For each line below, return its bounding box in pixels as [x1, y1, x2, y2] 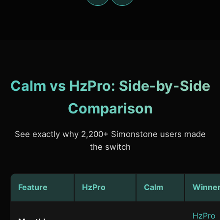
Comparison [67, 100, 153, 117]
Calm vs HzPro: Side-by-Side [10, 77, 210, 95]
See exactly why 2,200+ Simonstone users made [14, 129, 206, 139]
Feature [18, 182, 48, 192]
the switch [89, 142, 131, 152]
